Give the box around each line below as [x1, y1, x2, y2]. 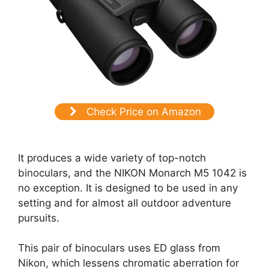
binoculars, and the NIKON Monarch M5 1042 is [18, 166, 247, 179]
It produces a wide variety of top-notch [18, 151, 206, 164]
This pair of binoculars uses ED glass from [18, 242, 220, 255]
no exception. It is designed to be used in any [18, 181, 238, 194]
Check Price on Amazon [83, 106, 201, 118]
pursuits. [18, 211, 59, 224]
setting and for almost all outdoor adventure [18, 196, 231, 209]
